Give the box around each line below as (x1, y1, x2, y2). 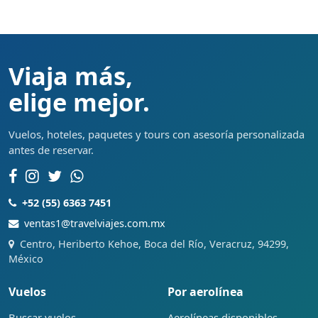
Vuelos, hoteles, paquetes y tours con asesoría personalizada (9, 127, 305, 142)
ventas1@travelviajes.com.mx (24, 216, 165, 231)
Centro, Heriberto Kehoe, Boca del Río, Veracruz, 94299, (20, 237, 289, 251)
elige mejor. (9, 85, 150, 119)
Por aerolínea (168, 284, 243, 300)
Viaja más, (9, 59, 133, 93)
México (9, 252, 43, 266)
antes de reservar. (9, 143, 94, 158)
